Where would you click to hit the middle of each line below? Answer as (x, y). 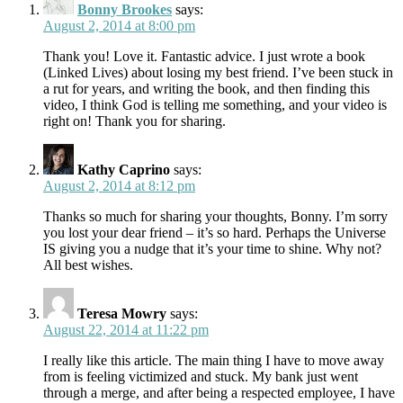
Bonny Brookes (125, 10)
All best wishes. (88, 265)
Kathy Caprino (124, 170)
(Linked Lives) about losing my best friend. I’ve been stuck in (218, 73)
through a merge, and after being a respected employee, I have (219, 393)
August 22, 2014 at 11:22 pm (126, 330)
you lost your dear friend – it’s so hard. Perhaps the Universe (215, 233)
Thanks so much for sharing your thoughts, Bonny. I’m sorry (215, 217)
